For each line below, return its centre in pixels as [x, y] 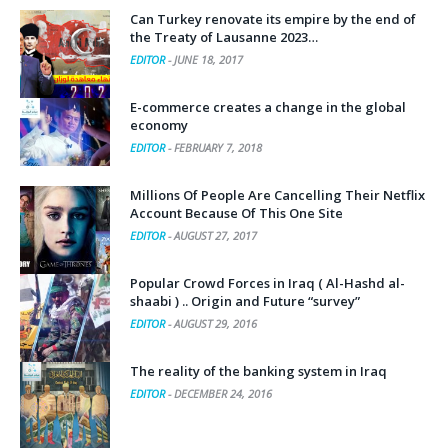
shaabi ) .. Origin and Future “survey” [245, 300]
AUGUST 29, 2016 [215, 323]
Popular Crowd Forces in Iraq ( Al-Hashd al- [267, 282]
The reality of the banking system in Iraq [258, 370]
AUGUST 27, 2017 [215, 235]
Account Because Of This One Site [236, 212]
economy [159, 124]
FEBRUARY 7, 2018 [218, 147]
